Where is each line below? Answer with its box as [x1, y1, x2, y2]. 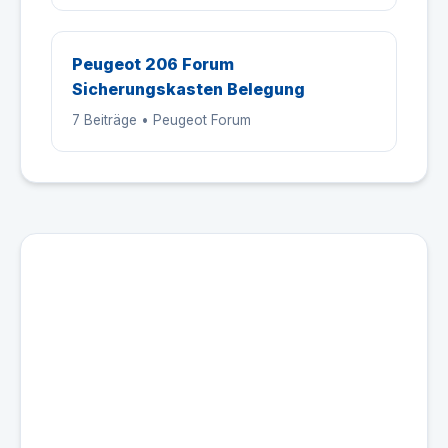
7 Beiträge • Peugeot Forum [72, 112, 251, 128]
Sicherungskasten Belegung [72, 79, 305, 99]
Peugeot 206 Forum [72, 54, 234, 74]
